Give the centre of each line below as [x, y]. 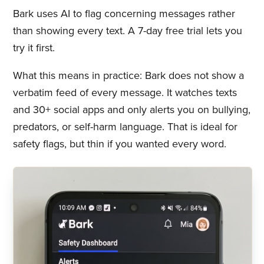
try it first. [34, 47]
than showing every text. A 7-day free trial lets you [127, 30]
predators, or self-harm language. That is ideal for [125, 126]
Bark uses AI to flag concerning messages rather [124, 13]
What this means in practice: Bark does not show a [128, 75]
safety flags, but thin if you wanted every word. [119, 143]
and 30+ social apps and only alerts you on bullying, [131, 109]
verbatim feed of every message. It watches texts [125, 92]
